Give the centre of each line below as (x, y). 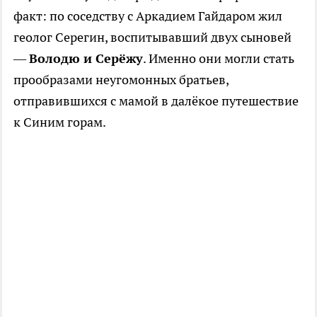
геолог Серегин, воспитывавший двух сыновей (152, 38)
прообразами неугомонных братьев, (121, 80)
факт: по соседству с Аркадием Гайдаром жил (148, 16)
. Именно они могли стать (219, 59)
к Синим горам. (60, 122)
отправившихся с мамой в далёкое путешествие (156, 101)
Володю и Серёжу (86, 59)
